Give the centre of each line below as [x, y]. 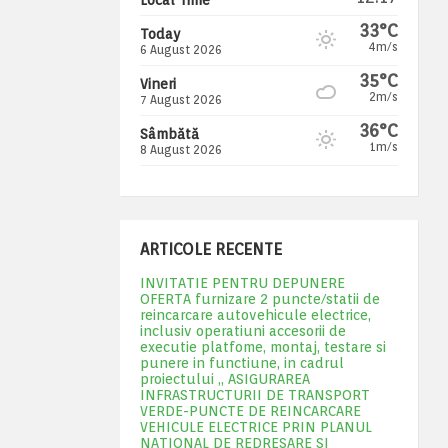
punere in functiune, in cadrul [241, 362]
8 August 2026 [180, 149]
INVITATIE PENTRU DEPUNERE [242, 282]
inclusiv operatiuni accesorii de [242, 330]
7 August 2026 [180, 99]
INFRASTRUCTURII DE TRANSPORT [254, 394]
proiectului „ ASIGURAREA [224, 378]
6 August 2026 [180, 49]
